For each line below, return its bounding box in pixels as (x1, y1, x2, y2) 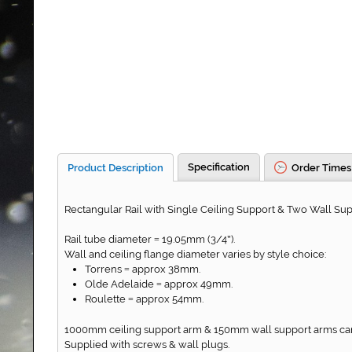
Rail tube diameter (64, 233, 154, 246)
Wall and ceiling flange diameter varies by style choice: (64, 248, 326, 261)
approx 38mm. (130, 263, 200, 276)
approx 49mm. (162, 278, 233, 291)
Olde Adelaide (85, 278, 156, 291)
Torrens (85, 263, 124, 276)
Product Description (68, 162, 163, 174)
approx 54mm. (134, 293, 203, 306)
